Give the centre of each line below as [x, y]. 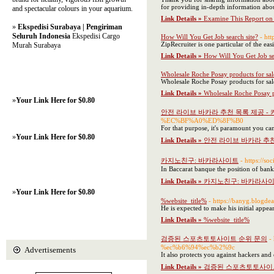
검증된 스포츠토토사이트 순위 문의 [214, 239]
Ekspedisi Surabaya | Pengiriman [70, 27]
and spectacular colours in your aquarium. [72, 9]
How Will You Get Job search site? [209, 37]
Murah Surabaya [36, 45]
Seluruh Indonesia [41, 36]
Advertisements [50, 250]
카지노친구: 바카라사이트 [200, 160]
